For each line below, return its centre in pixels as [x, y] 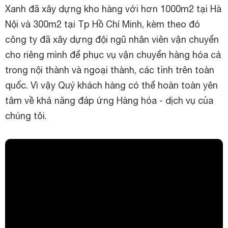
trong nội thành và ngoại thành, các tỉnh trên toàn [110, 70]
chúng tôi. [26, 116]
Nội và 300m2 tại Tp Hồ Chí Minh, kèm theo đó [103, 24]
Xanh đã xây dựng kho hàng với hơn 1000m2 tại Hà [113, 9]
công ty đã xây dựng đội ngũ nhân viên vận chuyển [112, 39]
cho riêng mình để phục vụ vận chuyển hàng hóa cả [113, 55]
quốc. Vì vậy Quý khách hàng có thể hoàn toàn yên [111, 85]
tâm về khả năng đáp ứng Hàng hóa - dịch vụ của [109, 101]
